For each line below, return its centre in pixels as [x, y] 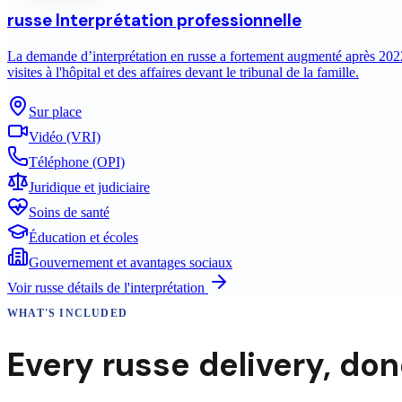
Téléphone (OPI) [77, 162]
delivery [261, 365]
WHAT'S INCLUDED [67, 314]
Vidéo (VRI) [65, 137]
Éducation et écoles [83, 238]
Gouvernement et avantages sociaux [131, 263]
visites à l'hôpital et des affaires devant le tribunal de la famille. [183, 73]
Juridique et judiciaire [89, 188]
